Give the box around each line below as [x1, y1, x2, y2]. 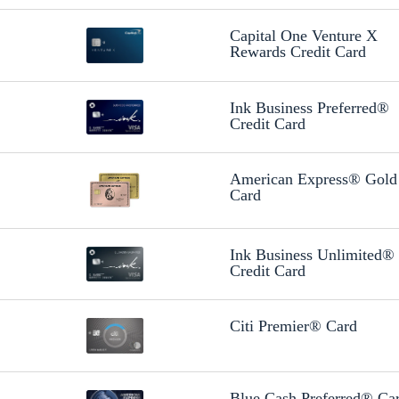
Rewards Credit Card [229, 43, 366, 61]
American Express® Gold [229, 170, 397, 189]
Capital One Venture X [229, 27, 378, 45]
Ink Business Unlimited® [229, 245, 395, 264]
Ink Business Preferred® [229, 98, 389, 117]
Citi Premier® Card [229, 317, 357, 336]
